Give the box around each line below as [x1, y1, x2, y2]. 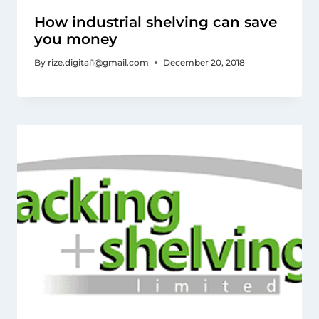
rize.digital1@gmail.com [48, 57, 150, 68]
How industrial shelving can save [34, 14, 277, 31]
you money [34, 31, 122, 48]
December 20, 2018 [163, 57, 246, 68]
